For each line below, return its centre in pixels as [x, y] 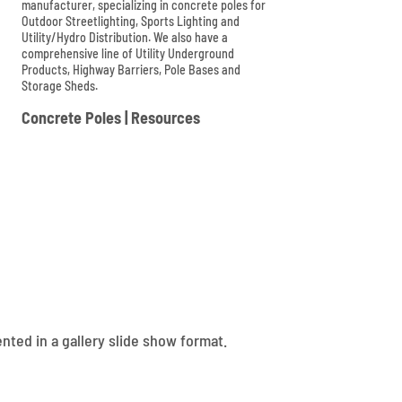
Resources [166, 118]
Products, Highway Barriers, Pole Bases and [131, 70]
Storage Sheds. [60, 86]
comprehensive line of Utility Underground [128, 54]
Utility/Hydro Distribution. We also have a [125, 38]
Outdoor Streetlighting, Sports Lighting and [131, 22]
